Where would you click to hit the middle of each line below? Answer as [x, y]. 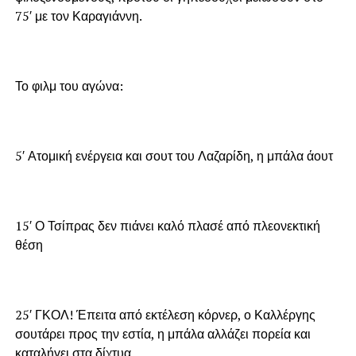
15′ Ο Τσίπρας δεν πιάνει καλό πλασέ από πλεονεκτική [167, 226]
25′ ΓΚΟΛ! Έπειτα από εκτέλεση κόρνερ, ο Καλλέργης [165, 315]
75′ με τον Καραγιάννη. [78, 16]
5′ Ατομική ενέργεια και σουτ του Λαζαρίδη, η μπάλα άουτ [174, 156]
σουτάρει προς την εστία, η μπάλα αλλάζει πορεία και [163, 334]
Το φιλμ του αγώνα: [69, 86]
